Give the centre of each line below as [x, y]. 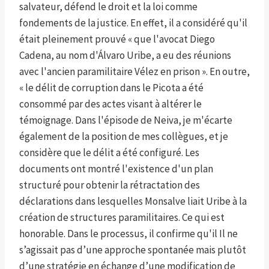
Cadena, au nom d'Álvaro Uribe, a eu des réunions [125, 56]
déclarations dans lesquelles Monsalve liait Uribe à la [133, 201]
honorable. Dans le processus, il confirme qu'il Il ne [128, 234]
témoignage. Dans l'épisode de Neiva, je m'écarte [126, 120]
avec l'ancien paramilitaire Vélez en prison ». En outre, [134, 72]
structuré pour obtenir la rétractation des [110, 185]
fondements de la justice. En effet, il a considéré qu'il [133, 23]
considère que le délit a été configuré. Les [109, 153]
